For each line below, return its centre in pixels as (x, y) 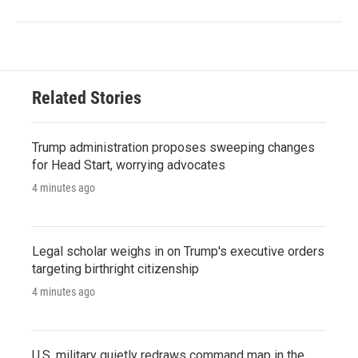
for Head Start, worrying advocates (129, 165)
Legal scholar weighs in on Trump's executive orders (178, 251)
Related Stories (87, 97)
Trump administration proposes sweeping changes (173, 147)
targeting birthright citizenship (115, 268)
